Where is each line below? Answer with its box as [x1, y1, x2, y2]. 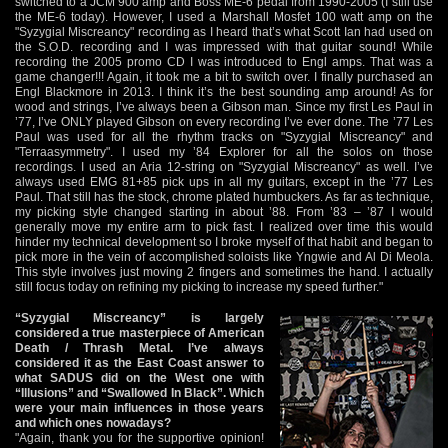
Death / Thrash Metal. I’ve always [15, 340, 264, 355]
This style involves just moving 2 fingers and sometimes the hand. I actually [15, 264, 433, 279]
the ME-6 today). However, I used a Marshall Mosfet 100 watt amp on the [15, 9, 433, 24]
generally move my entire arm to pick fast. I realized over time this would [15, 219, 433, 234]
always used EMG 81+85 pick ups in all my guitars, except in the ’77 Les [15, 174, 433, 189]
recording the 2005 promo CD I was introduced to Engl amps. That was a [15, 54, 433, 69]
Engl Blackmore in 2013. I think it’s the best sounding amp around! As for [15, 84, 433, 99]
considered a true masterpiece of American [15, 325, 264, 340]
